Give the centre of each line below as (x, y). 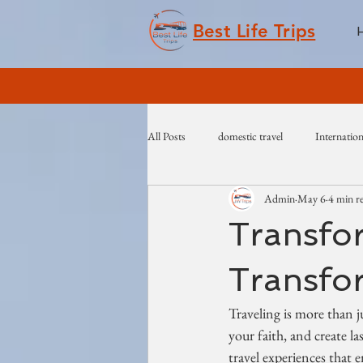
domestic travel (250, 136)
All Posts (167, 136)
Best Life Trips (254, 31)
